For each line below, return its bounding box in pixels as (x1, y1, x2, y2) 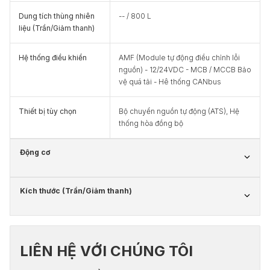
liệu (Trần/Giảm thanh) (19, 24, 95, 33)
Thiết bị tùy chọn (19, 107, 77, 116)
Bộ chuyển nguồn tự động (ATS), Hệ (119, 107, 239, 116)
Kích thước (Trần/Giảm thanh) (20, 186, 132, 195)
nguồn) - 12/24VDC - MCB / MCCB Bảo (119, 65, 251, 74)
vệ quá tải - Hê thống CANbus (119, 77, 221, 86)
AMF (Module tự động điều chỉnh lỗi (119, 53, 240, 62)
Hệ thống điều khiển (19, 53, 87, 62)
